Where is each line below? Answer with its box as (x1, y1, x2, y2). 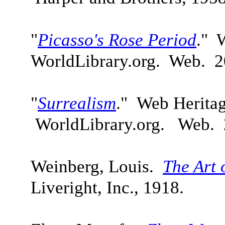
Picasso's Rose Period (38, 30, 196, 50)
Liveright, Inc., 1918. (31, 178, 188, 197)
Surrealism (38, 93, 116, 113)
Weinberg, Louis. (31, 157, 163, 176)
